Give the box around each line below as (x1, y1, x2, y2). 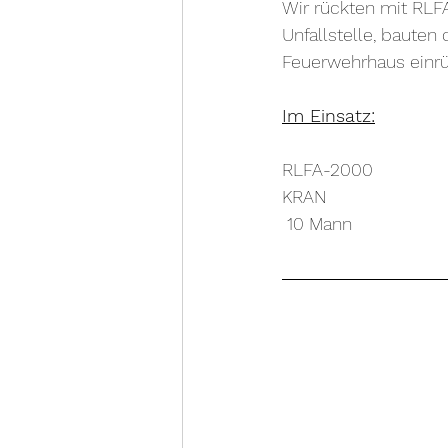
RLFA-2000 (282, 159, 373, 180)
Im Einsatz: (282, 105, 375, 126)
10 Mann (287, 213, 352, 234)
